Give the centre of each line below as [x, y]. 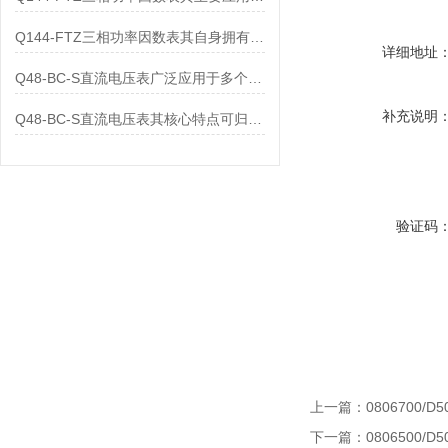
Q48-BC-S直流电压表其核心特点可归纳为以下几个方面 [254, 119]
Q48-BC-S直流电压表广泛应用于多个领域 [254, 78]
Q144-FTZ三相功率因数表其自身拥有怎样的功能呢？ [256, 37]
